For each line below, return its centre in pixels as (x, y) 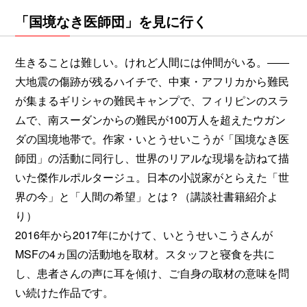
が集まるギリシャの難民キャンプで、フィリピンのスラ (152, 100)
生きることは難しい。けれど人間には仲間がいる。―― (152, 62)
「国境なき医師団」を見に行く (111, 21)
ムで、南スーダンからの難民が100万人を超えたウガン (150, 119)
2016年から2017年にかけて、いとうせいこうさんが (144, 234)
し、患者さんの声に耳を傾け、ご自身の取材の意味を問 (152, 273)
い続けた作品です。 (64, 292)
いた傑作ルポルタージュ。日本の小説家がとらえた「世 (152, 177)
